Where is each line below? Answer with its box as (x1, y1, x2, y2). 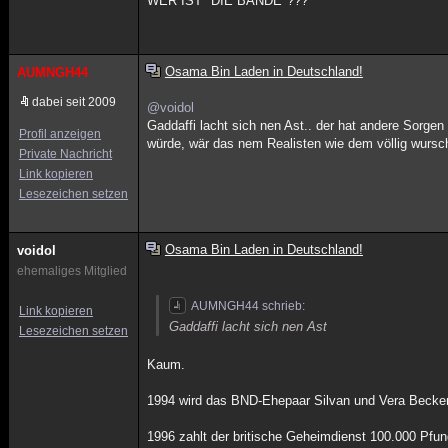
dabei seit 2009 (32, 95, 116, 109)
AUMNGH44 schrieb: (191, 299, 306, 313)
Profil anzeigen (19, 127, 101, 141)
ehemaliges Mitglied (17, 264, 127, 278)
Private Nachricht (19, 147, 112, 161)
